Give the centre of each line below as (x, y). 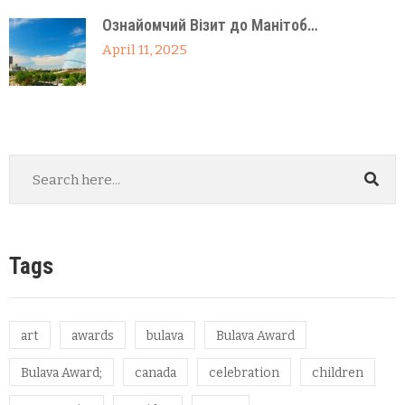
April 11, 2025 (145, 50)
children (338, 372)
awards (93, 335)
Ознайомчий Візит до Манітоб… (210, 25)
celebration (244, 372)
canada (155, 372)
